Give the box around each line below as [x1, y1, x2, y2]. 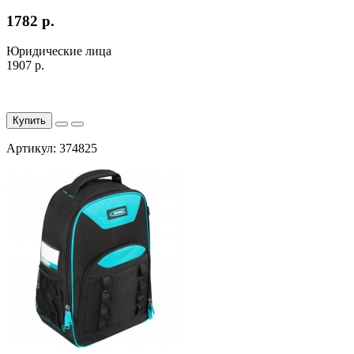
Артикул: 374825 [6, 141, 97, 156]
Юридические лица [6, 44, 111, 58]
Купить [13, 115, 46, 127]
